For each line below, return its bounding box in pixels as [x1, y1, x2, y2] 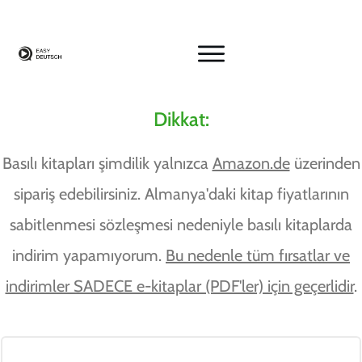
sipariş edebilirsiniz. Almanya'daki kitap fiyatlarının [13, 183, 349, 204]
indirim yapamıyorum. [12, 245, 166, 265]
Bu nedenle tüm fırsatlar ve [166, 245, 350, 265]
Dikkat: [153, 107, 209, 131]
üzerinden [289, 153, 360, 173]
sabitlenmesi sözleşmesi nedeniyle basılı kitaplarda [10, 214, 352, 234]
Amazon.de [212, 153, 290, 173]
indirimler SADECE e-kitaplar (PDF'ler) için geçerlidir [5, 276, 354, 296]
